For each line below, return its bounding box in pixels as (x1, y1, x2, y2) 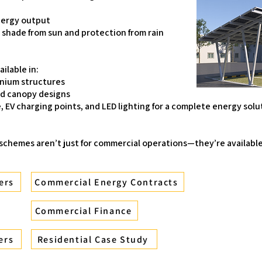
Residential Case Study (37, 233, 149, 246)
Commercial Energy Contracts (35, 175, 178, 188)
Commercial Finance (35, 204, 132, 217)
